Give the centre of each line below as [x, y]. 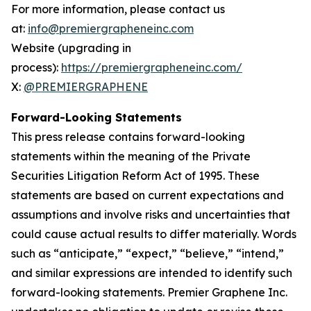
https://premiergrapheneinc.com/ [152, 67]
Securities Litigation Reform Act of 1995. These [135, 176]
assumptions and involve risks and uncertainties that [151, 215]
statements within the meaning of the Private [131, 156]
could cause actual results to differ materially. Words [154, 234]
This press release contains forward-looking [128, 137]
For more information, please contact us [118, 9]
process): [36, 67]
